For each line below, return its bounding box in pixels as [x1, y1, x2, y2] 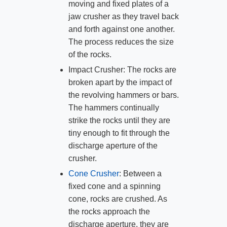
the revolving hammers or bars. [68, 90, 179, 99]
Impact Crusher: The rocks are [68, 65, 176, 74]
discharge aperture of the [68, 141, 158, 150]
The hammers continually [68, 103, 159, 112]
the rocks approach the [68, 207, 150, 216]
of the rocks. [68, 50, 111, 59]
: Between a [119, 169, 162, 178]
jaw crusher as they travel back [68, 12, 179, 21]
